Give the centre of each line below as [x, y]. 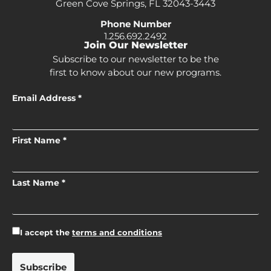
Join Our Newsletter [135, 45]
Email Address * [47, 98]
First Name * [39, 141]
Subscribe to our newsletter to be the [135, 59]
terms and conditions [117, 233]
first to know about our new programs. [135, 72]
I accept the [46, 233]
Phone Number [135, 24]
